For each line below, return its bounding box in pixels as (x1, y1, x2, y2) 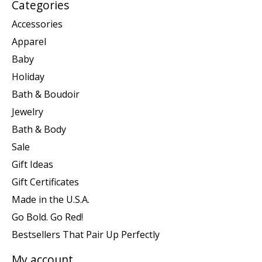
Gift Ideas (12, 157, 53, 171)
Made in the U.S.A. (12, 192, 89, 206)
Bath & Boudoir (12, 87, 80, 101)
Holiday (12, 70, 44, 83)
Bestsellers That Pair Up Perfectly (12, 227, 160, 241)
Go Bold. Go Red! (12, 210, 83, 223)
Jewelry (12, 105, 43, 118)
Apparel (12, 35, 46, 48)
